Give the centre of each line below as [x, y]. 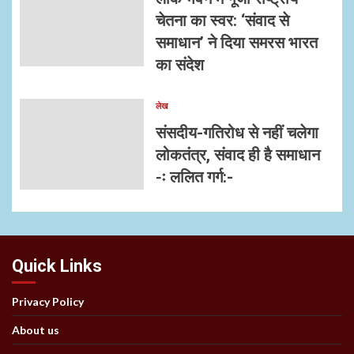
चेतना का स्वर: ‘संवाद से [222, 21]
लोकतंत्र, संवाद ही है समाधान [237, 155]
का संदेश [179, 65]
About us [36, 330]
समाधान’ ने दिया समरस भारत [236, 43]
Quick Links [57, 266]
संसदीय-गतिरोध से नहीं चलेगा [237, 133]
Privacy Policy [48, 302]
